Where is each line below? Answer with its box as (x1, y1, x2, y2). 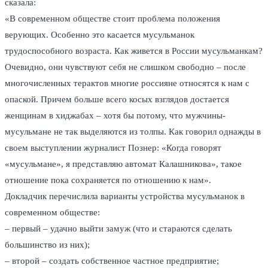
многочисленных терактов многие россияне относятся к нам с (5, 78, 249, 89)
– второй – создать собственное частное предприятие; (5, 256, 219, 266)
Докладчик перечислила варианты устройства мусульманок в (5, 191, 245, 202)
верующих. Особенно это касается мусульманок (5, 30, 194, 40)
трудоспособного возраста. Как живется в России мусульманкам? (5, 46, 263, 56)
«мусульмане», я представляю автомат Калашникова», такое (5, 159, 242, 169)
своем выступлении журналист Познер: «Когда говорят (5, 143, 221, 153)
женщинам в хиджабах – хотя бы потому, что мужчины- (5, 111, 226, 121)
